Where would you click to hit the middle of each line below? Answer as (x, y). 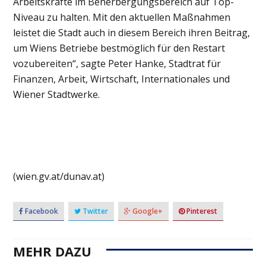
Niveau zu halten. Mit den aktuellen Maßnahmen (122, 17)
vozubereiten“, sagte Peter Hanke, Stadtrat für (117, 63)
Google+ (147, 211)
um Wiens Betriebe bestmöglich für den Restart (119, 48)
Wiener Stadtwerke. (57, 94)
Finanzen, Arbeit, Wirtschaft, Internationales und (122, 79)
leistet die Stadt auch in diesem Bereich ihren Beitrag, (132, 32)
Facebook (41, 211)
